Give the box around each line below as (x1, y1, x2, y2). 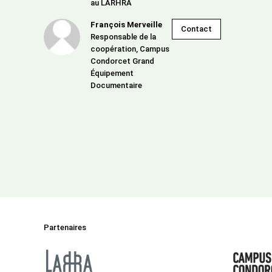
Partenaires (44, 223, 86, 232)
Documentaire (90, 81, 142, 90)
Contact (181, 24, 212, 33)
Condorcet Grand (90, 56, 154, 66)
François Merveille (90, 20, 162, 29)
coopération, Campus (90, 44, 169, 53)
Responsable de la (90, 32, 156, 41)
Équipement (90, 69, 134, 78)
